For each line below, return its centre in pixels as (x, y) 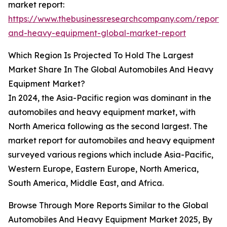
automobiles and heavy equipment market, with (102, 112)
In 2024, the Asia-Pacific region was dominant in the (110, 98)
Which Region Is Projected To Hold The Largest (101, 55)
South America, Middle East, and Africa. (86, 183)
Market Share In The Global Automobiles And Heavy (111, 70)
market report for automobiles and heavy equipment (111, 141)
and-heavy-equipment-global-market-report (97, 33)
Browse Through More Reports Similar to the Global (108, 205)
